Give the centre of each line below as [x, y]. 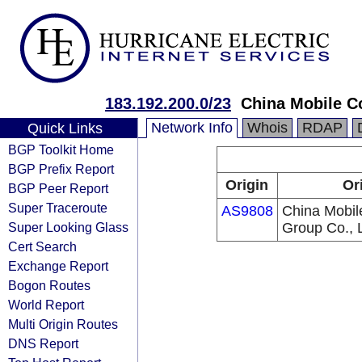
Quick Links [65, 128]
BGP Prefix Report [61, 169]
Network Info [192, 128]
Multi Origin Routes [63, 324]
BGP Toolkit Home [61, 149]
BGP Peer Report [58, 188]
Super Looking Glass [68, 227]
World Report [46, 305]
